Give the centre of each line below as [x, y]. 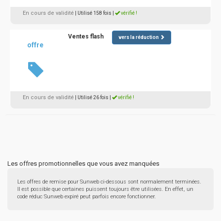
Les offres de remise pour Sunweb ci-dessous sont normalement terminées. [109, 182]
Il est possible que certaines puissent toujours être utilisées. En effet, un [105, 189]
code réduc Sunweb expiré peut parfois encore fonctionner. [87, 197]
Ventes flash [86, 37]
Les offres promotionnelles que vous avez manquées [83, 164]
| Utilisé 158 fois [93, 13]
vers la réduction [138, 37]
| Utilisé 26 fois [92, 97]
